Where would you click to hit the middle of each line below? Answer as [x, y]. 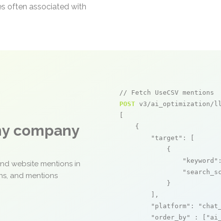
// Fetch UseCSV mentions [167, 92]
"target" [167, 138]
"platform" [171, 206]
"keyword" [200, 161]
